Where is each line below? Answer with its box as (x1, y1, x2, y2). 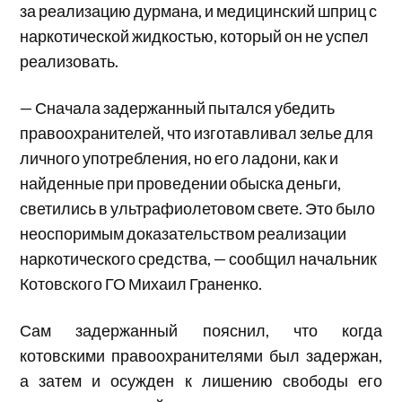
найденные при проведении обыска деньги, (20, 172, 342, 193)
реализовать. (20, 50, 119, 71)
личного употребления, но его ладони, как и (20, 147, 339, 168)
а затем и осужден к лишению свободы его (20, 370, 382, 390)
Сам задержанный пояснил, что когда (20, 319, 382, 340)
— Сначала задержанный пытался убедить (20, 97, 336, 118)
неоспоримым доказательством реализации (20, 223, 347, 243)
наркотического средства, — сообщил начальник (20, 248, 378, 268)
